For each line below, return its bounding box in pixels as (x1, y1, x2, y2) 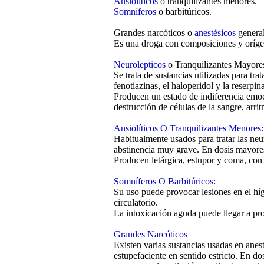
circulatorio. (114, 197, 158, 208)
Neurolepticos (114, 60, 166, 70)
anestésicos (194, 28, 236, 38)
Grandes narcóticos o (114, 28, 194, 38)
